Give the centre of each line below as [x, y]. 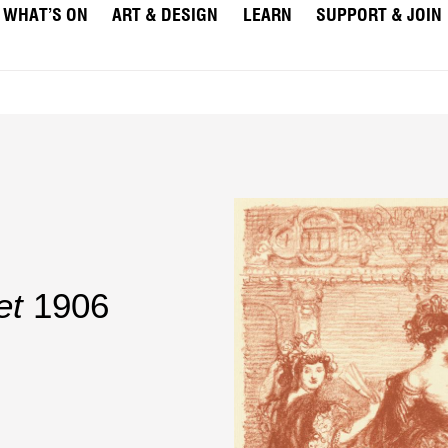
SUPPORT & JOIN [379, 16]
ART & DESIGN [165, 16]
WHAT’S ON [45, 16]
